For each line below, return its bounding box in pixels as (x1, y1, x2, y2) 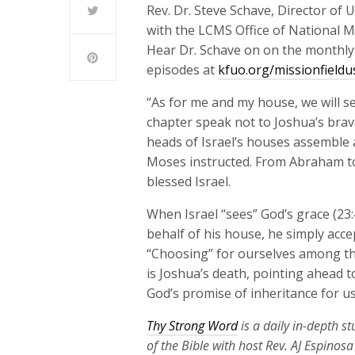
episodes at (147, 61, 219, 78)
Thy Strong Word (147, 317, 239, 334)
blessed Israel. (147, 173, 231, 190)
